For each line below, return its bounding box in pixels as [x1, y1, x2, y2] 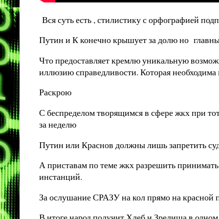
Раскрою [39, 86, 74, 98]
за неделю [39, 118, 76, 130]
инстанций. [39, 171, 85, 183]
